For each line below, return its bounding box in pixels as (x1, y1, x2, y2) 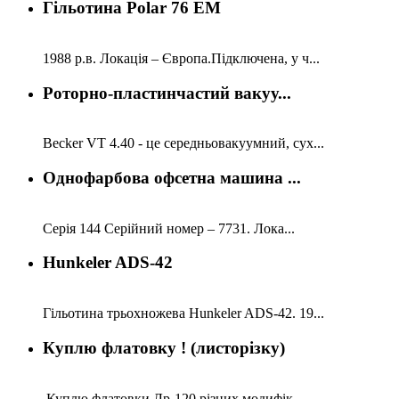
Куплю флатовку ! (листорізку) (43, 338, 285, 357)
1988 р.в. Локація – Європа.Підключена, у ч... (43, 50, 320, 66)
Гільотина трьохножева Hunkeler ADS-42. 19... (43, 305, 324, 322)
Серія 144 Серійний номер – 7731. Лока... (43, 220, 295, 236)
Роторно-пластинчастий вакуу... (43, 83, 291, 102)
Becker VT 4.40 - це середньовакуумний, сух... (43, 135, 324, 151)
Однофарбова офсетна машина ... (43, 168, 301, 188)
